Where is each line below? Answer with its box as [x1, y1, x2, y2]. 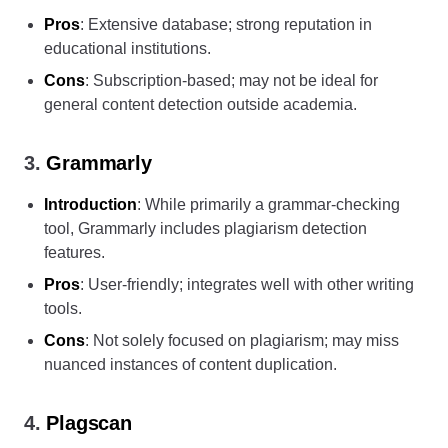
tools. [44, 300, 82, 317]
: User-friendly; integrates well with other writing [80, 276, 414, 293]
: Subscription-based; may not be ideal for [85, 72, 378, 89]
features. [44, 244, 105, 261]
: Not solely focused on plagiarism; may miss [85, 332, 399, 349]
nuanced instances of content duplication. [44, 356, 337, 373]
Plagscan [46, 412, 132, 434]
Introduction [44, 196, 137, 213]
